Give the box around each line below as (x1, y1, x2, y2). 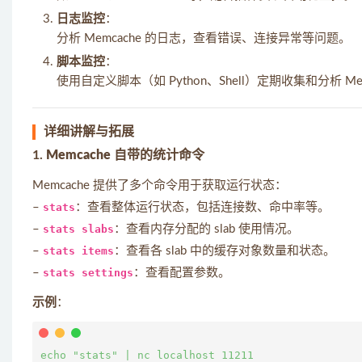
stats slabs (43, 223, 114, 235)
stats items (43, 245, 114, 257)
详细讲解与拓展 (44, 125, 134, 138)
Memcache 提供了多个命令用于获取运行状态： (32, 179, 287, 192)
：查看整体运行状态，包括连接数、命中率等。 (75, 201, 330, 213)
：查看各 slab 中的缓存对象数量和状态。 (114, 245, 335, 257)
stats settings (43, 267, 133, 279)
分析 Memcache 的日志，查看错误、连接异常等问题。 (57, 32, 351, 44)
